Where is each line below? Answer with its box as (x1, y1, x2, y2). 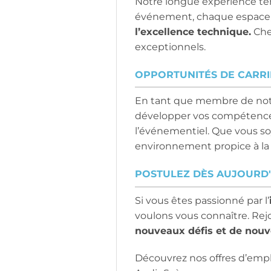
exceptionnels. (135, 41, 206, 53)
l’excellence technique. (135, 26, 251, 38)
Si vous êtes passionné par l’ (135, 194, 269, 206)
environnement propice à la (135, 140, 269, 152)
